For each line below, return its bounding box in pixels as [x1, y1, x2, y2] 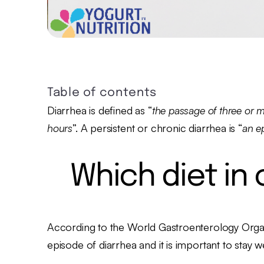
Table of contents [47, 87, 157, 99]
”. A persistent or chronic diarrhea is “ [72, 121, 242, 134]
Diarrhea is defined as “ [47, 104, 152, 117]
